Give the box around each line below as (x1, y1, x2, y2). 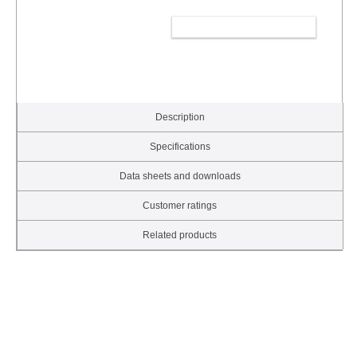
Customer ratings (143, 200, 218, 212)
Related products (143, 229, 218, 241)
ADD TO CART (203, 22, 270, 33)
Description (155, 112, 205, 124)
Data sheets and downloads (119, 171, 241, 182)
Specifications (149, 141, 210, 153)
